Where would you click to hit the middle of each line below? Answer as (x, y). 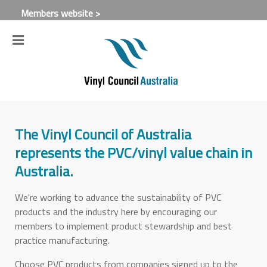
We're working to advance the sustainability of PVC (118, 197)
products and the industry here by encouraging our (116, 211)
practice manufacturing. (62, 240)
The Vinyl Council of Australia (103, 134)
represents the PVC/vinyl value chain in (133, 152)
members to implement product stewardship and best (123, 226)
